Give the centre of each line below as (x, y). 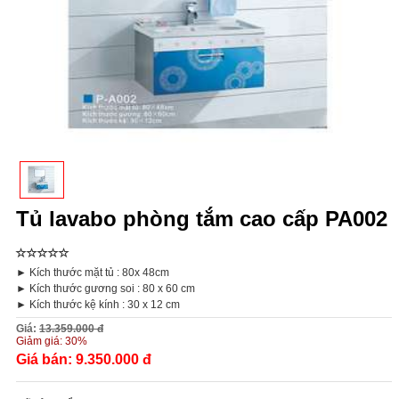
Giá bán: (46, 359)
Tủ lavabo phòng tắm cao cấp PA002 (202, 218)
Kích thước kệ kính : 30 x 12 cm (105, 304)
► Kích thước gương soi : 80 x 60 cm (106, 288)
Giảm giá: (41, 341)
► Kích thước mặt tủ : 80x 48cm (93, 272)
